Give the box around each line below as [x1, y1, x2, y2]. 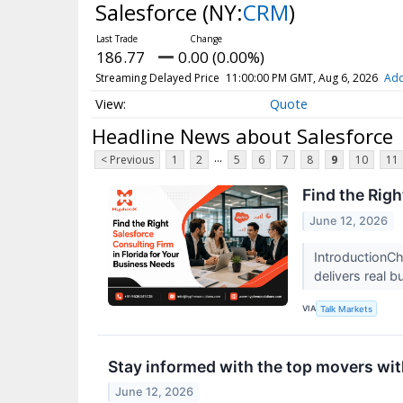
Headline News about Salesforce [92, 122, 393, 150]
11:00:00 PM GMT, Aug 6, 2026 [225, 69, 378, 85]
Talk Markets [320, 303, 373, 314]
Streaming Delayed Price [94, 69, 219, 85]
